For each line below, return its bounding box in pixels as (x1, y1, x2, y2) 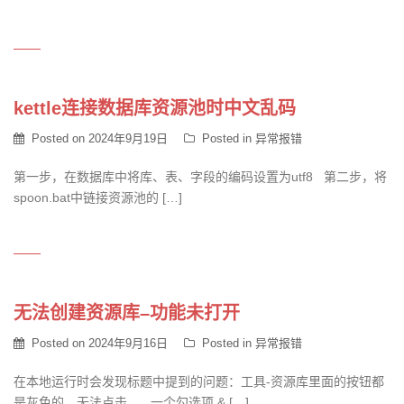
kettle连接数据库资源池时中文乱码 (14, 98, 296, 118)
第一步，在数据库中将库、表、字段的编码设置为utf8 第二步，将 (14, 170, 387, 184)
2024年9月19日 (88, 132, 168, 145)
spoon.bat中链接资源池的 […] (14, 190, 182, 205)
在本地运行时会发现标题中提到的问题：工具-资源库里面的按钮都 (14, 374, 384, 389)
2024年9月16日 (88, 336, 168, 350)
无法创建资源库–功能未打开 (14, 303, 240, 323)
